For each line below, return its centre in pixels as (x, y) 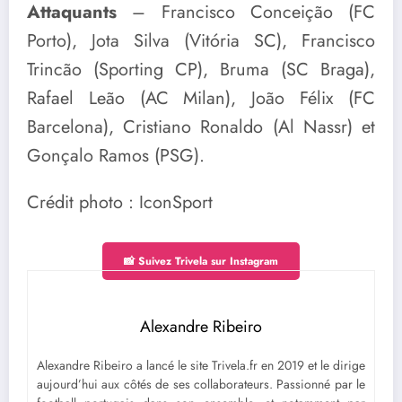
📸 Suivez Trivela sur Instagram (201, 261)
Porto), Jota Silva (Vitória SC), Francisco (201, 41)
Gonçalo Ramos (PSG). (116, 156)
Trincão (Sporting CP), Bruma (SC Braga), (201, 70)
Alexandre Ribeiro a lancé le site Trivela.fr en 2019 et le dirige (201, 365)
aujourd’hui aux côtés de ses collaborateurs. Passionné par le (201, 384)
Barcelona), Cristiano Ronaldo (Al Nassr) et (201, 127)
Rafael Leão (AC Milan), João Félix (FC (201, 99)
